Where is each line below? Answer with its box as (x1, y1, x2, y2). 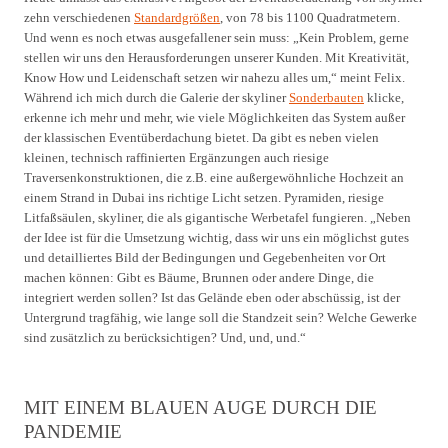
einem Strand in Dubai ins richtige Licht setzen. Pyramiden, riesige (24, 189, 384, 205)
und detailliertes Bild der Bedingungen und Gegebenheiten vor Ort (24, 249, 386, 265)
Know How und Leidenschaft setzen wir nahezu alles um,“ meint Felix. (24, 69, 405, 85)
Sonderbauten (289, 89, 364, 105)
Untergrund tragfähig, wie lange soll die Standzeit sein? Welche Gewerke (24, 309, 417, 325)
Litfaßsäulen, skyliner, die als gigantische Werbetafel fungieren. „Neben (24, 209, 411, 225)
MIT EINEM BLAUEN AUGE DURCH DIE (24, 396, 377, 418)
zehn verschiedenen (24, 9, 134, 25)
